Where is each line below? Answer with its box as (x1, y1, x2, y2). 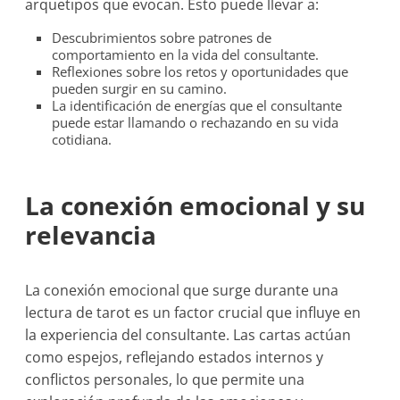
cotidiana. (52, 130, 112, 148)
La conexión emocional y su (25, 188, 366, 222)
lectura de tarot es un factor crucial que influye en (25, 303, 362, 322)
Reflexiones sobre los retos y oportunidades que (52, 62, 349, 80)
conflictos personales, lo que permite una (25, 370, 305, 389)
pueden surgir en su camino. (52, 79, 228, 97)
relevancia (25, 218, 157, 252)
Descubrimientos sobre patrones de (52, 29, 272, 46)
